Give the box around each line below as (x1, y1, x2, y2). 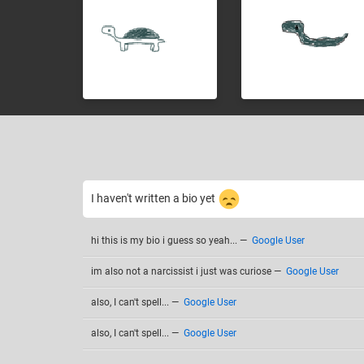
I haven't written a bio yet (91, 191, 218, 205)
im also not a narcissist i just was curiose (91, 266, 271, 277)
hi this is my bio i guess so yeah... (91, 235, 237, 246)
